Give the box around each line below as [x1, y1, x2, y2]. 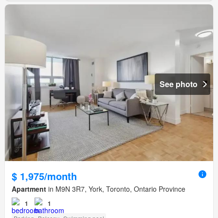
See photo [160, 78, 198, 90]
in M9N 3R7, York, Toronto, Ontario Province [46, 183, 185, 194]
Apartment [12, 183, 46, 194]
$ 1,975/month [12, 168, 77, 183]
